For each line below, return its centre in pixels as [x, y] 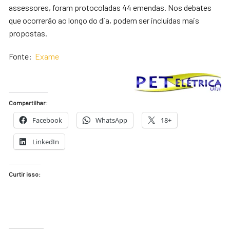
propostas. [28, 33]
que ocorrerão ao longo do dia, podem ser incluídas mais [104, 20]
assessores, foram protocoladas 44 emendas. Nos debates [110, 7]
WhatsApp [112, 120]
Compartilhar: [28, 103]
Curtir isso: [25, 174]
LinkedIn [46, 142]
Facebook [47, 120]
